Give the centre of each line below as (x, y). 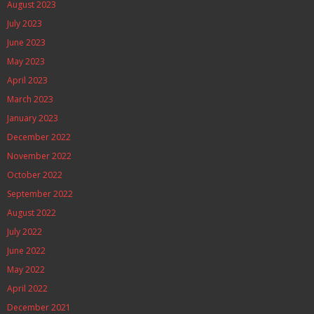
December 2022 (39, 137)
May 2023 (26, 61)
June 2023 (26, 42)
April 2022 (27, 288)
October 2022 (35, 175)
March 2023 (30, 99)
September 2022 (40, 194)
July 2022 (25, 232)
